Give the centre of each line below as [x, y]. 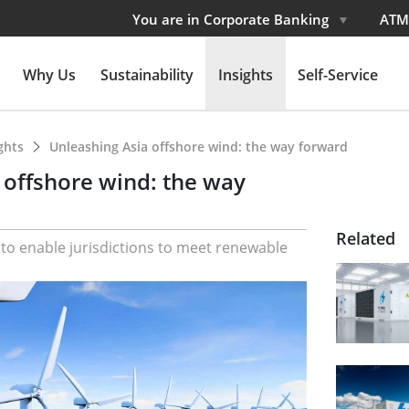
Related [365, 238]
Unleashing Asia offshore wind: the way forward [199, 147]
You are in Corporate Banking [232, 19]
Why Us [49, 75]
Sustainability [147, 75]
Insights [245, 75]
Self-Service [337, 75]
